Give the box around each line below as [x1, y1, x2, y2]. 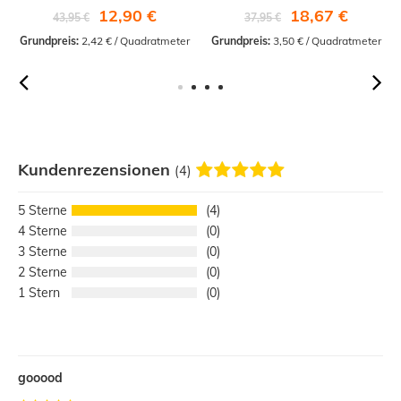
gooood [18, 370, 63, 387]
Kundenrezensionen [18, 159, 175, 181]
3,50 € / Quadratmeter [270, 34, 381, 48]
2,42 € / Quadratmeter [79, 34, 190, 48]
